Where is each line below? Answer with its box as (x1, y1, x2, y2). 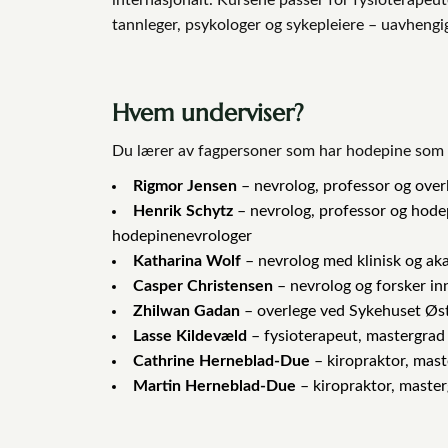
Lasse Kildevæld (133, 327, 247, 344)
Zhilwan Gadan (133, 302, 240, 319)
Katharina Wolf (133, 252, 241, 269)
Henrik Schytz (133, 202, 233, 219)
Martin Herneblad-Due (133, 377, 296, 394)
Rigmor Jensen (133, 177, 237, 194)
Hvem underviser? (112, 97, 304, 128)
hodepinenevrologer (112, 227, 252, 244)
